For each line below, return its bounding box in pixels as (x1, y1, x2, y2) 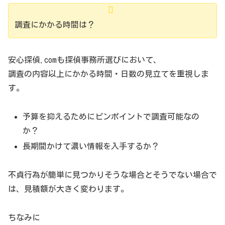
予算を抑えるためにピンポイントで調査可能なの (23, 112, 200, 121)
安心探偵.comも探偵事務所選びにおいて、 (8, 56, 161, 64)
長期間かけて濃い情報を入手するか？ (23, 142, 160, 151)
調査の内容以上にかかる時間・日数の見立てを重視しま (8, 70, 209, 78)
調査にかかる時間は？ (15, 21, 95, 29)
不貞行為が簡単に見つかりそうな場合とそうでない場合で (8, 170, 217, 179)
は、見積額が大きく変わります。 (8, 184, 129, 193)
